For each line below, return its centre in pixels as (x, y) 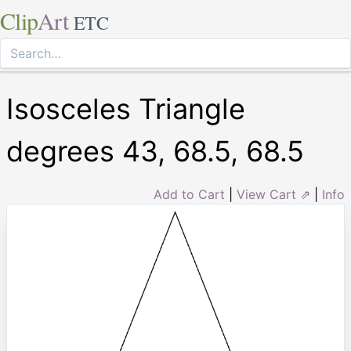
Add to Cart (189, 194)
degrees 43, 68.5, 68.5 (155, 151)
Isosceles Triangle (126, 109)
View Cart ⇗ (273, 194)
